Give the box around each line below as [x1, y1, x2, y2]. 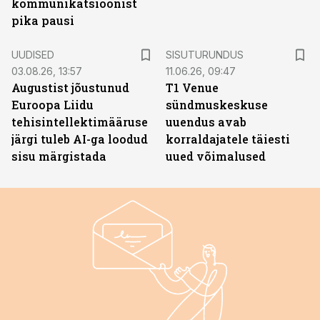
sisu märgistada [11, 149, 106, 164]
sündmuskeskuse [166, 97, 268, 112]
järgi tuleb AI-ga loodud [11, 131, 148, 146]
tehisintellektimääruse [11, 114, 148, 129]
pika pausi [11, 13, 74, 28]
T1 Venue [166, 80, 219, 95]
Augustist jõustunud [11, 80, 129, 95]
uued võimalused [166, 149, 266, 164]
